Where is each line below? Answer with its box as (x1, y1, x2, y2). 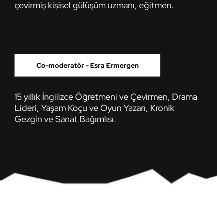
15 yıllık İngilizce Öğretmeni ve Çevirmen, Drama (15, 91, 197, 102)
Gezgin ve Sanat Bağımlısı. (15, 113, 116, 124)
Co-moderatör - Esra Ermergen (36, 61, 139, 70)
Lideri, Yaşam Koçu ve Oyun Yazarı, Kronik (15, 102, 174, 113)
